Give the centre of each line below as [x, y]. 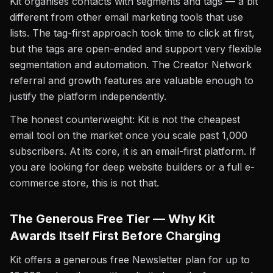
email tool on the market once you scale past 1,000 [129, 135]
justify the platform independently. [88, 96]
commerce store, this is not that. [84, 183]
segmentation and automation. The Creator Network [131, 65]
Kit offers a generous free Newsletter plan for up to [130, 260]
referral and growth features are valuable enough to [132, 80]
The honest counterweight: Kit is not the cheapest [125, 119]
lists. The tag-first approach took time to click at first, [132, 33]
